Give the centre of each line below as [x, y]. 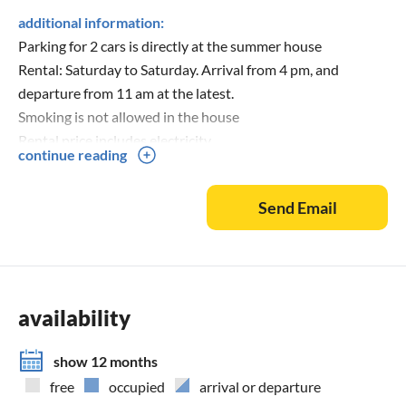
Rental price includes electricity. [116, 140]
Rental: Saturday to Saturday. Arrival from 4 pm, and [179, 69]
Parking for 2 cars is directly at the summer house [170, 45]
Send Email [297, 207]
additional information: [91, 22]
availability [74, 317]
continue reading [72, 154]
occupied [137, 386]
